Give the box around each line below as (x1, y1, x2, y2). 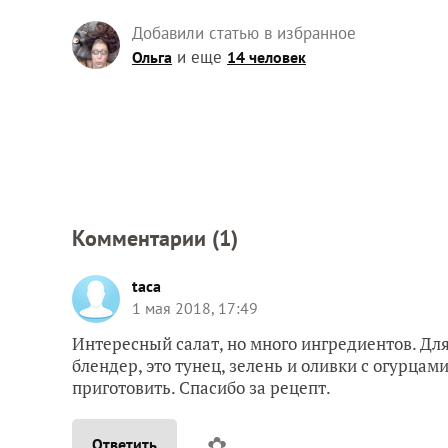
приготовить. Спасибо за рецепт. (72, 375, 331, 399)
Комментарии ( (72, 223, 219, 252)
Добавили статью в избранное (132, 21, 356, 44)
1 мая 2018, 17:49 (132, 297, 258, 318)
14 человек (227, 46, 306, 67)
